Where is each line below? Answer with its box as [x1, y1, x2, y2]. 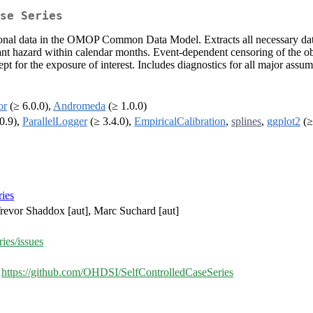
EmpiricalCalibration [134, 115, 226, 128]
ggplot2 [267, 115, 300, 128]
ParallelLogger [22, 115, 87, 128]
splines [231, 115, 261, 128]
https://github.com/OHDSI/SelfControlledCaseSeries [1, 266, 233, 279]
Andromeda [53, 100, 105, 112]
